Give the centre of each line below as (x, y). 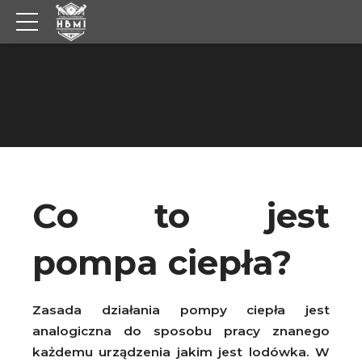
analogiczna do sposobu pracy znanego (181, 330)
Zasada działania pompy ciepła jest (181, 309)
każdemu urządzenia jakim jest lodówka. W (181, 351)
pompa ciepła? (162, 263)
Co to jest (181, 216)
